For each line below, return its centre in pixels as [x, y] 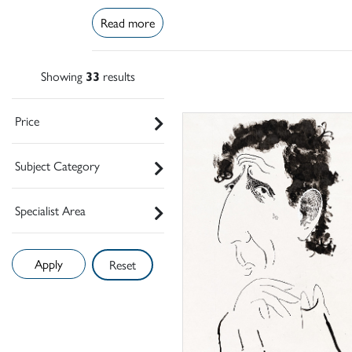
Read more [128, 22]
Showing [63, 75]
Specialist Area [50, 210]
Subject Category [57, 165]
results [117, 75]
